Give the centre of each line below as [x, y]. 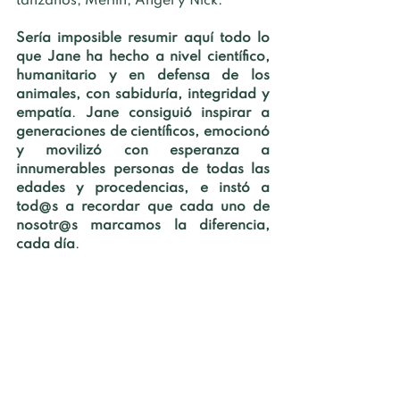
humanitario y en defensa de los [143, 75]
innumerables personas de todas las [143, 169]
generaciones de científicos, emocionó [143, 132]
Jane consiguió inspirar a [177, 113]
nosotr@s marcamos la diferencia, [143, 225]
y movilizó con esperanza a [143, 150]
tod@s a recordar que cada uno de [143, 207]
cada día [46, 244]
